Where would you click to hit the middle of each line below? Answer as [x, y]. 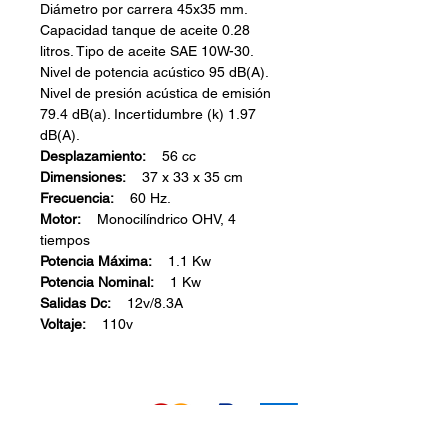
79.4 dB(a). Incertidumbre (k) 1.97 [148, 114]
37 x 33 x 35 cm [184, 177]
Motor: [60, 219]
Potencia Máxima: [98, 261]
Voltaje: [63, 324]
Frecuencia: [77, 198]
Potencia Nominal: [97, 282]
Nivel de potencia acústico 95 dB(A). [154, 72]
